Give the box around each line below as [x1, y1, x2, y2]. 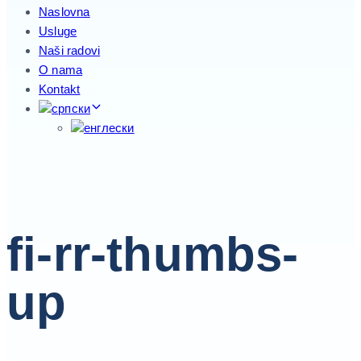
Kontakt [39, 82, 81, 97]
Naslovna [39, 5, 90, 19]
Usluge [39, 24, 77, 39]
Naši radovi [39, 44, 101, 58]
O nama [39, 63, 83, 77]
